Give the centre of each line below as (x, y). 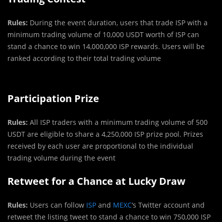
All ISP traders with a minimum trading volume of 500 (118, 122)
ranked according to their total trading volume (84, 58)
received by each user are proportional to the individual (100, 146)
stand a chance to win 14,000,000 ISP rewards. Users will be (106, 47)
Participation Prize (53, 99)
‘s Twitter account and (168, 205)
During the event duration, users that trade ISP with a (118, 23)
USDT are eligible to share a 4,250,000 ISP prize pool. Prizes (105, 134)
